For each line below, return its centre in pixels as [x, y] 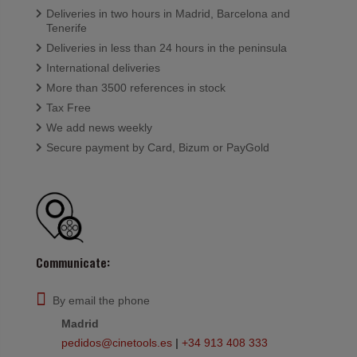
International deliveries [103, 68]
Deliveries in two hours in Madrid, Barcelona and [168, 14]
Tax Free [69, 108]
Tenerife [67, 28]
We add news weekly [99, 128]
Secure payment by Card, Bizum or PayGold [158, 148]
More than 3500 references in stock [136, 88]
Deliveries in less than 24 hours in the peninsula [167, 48]
